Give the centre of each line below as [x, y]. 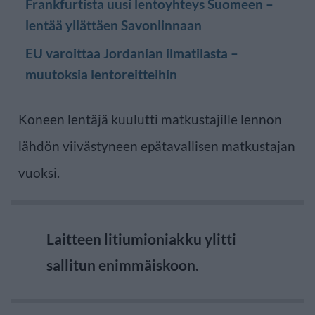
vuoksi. [39, 172]
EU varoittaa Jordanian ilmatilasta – [132, 53]
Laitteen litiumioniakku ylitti [141, 238]
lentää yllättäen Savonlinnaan [114, 25]
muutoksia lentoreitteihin [101, 74]
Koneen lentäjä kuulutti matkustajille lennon [150, 119]
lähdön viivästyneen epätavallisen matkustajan [157, 146]
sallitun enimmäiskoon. [123, 264]
